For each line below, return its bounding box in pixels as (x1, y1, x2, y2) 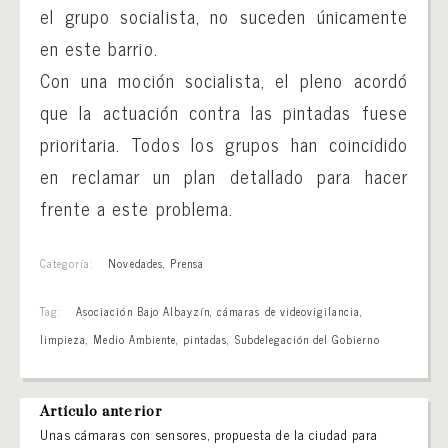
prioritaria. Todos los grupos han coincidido (40, 128, 408, 159)
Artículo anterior (40, 402, 163, 421)
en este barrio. (40, 32, 158, 63)
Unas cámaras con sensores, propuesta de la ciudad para (40, 423, 379, 445)
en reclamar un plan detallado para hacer (40, 160, 408, 191)
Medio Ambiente (93, 329, 176, 348)
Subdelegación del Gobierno (234, 329, 380, 348)
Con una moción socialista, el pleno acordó (40, 64, 408, 95)
